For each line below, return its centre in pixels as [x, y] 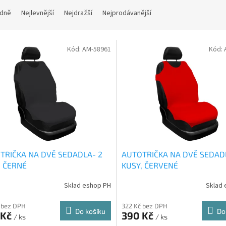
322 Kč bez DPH [144, 206]
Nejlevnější [38, 13]
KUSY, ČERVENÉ [150, 165]
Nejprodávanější [127, 13]
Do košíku [90, 211]
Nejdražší [78, 13]
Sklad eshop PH [87, 186]
